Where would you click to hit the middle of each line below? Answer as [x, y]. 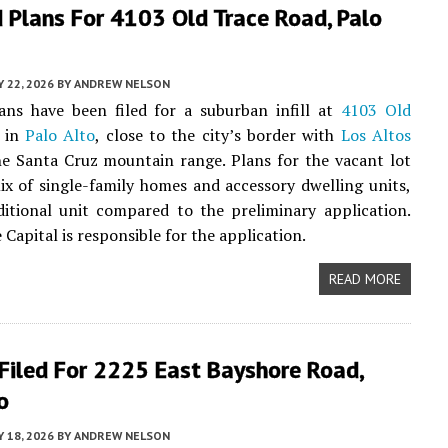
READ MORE [364, 279]
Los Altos [375, 135]
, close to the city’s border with [218, 135]
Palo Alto [60, 135]
